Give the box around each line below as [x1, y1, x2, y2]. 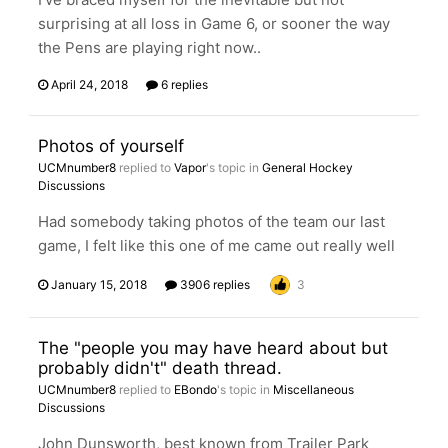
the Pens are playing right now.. [38, 38, 261, 57]
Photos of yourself [38, 136, 184, 156]
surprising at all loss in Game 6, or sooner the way [38, 14, 390, 33]
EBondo [174, 382, 217, 397]
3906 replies [177, 277, 250, 292]
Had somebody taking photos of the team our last [38, 212, 385, 231]
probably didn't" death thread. [38, 358, 282, 378]
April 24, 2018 [51, 77, 128, 92]
